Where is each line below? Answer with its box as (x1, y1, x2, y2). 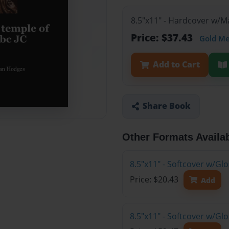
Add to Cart (152, 59, 200, 71)
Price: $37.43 (131, 31, 195, 45)
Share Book (142, 100, 191, 112)
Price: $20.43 (129, 174, 180, 186)
